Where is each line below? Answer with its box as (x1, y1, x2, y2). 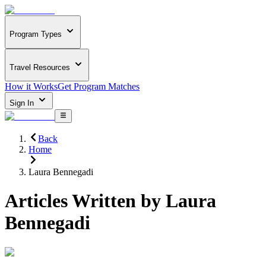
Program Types (9, 30, 62, 39)
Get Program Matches (58, 81, 140, 92)
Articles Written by (5, 190, 166, 212)
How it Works (5, 81, 58, 92)
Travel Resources (9, 62, 70, 72)
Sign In (9, 99, 36, 108)
